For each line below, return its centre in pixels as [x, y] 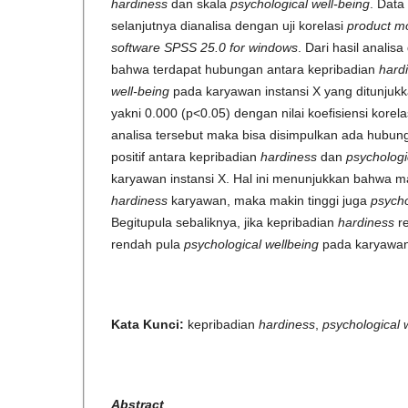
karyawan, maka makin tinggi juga [269, 201]
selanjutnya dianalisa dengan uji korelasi [227, 26]
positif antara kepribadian [186, 157]
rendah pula [148, 245]
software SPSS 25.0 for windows [204, 48]
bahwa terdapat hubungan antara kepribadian [245, 70]
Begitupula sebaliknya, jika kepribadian [224, 223]
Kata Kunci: [148, 325]
